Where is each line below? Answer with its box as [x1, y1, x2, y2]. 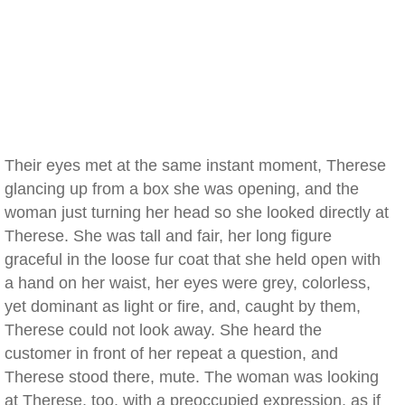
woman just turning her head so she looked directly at [5, 203, 389, 221]
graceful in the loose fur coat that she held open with [5, 250, 381, 268]
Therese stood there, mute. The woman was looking [5, 368, 379, 386]
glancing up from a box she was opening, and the [5, 180, 359, 198]
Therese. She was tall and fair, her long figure [5, 227, 332, 245]
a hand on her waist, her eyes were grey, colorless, [5, 274, 371, 292]
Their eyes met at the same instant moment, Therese [5, 156, 386, 174]
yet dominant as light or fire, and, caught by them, [5, 297, 361, 316]
